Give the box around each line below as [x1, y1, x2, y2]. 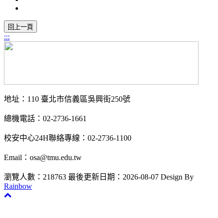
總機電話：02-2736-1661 [4, 114, 89, 123]
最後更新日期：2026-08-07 [68, 173, 159, 182]
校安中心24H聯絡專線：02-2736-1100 [4, 134, 131, 143]
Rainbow [4, 182, 32, 191]
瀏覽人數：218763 [4, 173, 66, 182]
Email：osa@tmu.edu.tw [4, 153, 82, 162]
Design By [161, 173, 194, 182]
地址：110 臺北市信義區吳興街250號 [4, 95, 130, 104]
